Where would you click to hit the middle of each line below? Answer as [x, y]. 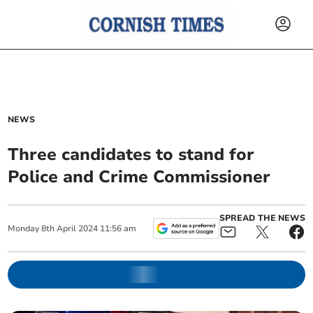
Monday [24, 228]
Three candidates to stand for [131, 154]
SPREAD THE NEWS [262, 218]
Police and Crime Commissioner [139, 177]
